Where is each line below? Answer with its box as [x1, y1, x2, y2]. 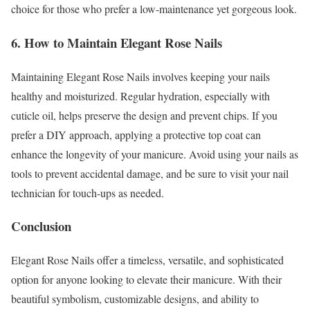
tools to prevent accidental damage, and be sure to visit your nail [11, 165, 289, 181]
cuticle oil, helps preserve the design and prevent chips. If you [11, 107, 277, 122]
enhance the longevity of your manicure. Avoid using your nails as [11, 146, 298, 161]
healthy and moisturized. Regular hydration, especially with [11, 88, 270, 103]
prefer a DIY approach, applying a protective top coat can [11, 127, 261, 142]
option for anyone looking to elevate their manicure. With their [11, 272, 282, 287]
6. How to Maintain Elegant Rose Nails [11, 33, 222, 52]
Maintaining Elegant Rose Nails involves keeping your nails [11, 69, 270, 84]
